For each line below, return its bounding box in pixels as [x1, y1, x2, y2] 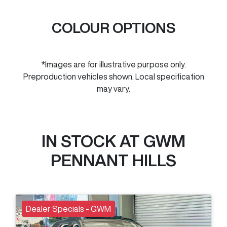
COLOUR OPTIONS [52, 20, 175, 35]
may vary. [97, 84, 130, 93]
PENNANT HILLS [51, 152, 176, 168]
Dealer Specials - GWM [26, 204, 111, 213]
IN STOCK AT [42, 132, 143, 149]
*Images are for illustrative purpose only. [41, 60, 186, 68]
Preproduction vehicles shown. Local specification [23, 72, 204, 81]
